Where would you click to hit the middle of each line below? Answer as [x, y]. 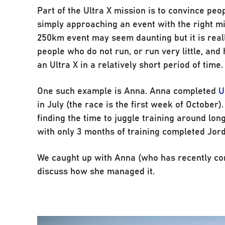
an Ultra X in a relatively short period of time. [130, 64]
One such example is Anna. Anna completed [128, 90]
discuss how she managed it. [96, 171]
